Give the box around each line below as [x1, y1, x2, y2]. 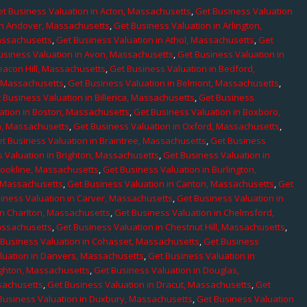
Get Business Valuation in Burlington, [103, 162, 257, 175]
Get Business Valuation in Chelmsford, [114, 206, 275, 219]
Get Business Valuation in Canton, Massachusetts [67, 177, 275, 190]
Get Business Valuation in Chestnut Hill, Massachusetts [56, 220, 286, 233]
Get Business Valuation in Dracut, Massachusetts [47, 278, 252, 291]
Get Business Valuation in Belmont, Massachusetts [68, 76, 280, 89]
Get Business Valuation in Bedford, [110, 62, 256, 75]
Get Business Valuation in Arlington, [114, 19, 262, 32]
